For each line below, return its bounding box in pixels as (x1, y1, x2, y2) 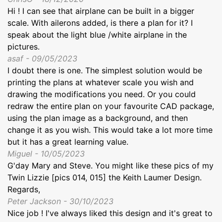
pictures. (7, 41, 40, 52)
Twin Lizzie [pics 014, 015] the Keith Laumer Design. (7, 172, 202, 182)
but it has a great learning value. (7, 136, 128, 147)
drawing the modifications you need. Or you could (7, 89, 196, 99)
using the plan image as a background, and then (7, 112, 188, 123)
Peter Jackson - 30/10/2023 (7, 196, 113, 206)
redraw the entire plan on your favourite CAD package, (7, 101, 214, 111)
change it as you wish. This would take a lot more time (7, 124, 213, 135)
